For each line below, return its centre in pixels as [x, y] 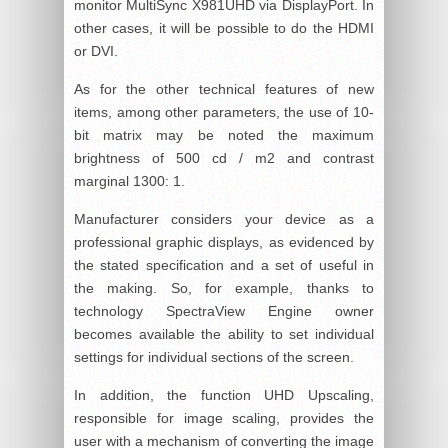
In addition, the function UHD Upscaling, [224, 394]
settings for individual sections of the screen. [214, 356]
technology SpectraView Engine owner [224, 310]
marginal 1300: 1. [129, 180]
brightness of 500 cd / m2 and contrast [224, 157]
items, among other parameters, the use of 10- [224, 111]
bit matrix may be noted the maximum [224, 134]
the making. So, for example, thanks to [224, 287]
